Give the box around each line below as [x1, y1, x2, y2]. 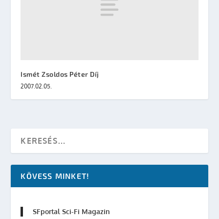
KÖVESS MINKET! [21, 171, 90, 181]
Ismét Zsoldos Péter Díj [21, 70, 99, 79]
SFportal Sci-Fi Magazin [33, 207, 110, 216]
